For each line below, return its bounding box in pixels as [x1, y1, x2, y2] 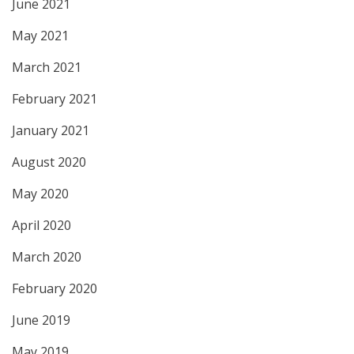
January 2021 [12, 122, 89, 140]
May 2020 [12, 185, 69, 203]
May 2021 [12, 27, 69, 45]
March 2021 [12, 58, 81, 77]
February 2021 [12, 90, 97, 108]
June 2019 [12, 311, 70, 330]
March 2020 [12, 248, 81, 266]
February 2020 [12, 280, 97, 298]
